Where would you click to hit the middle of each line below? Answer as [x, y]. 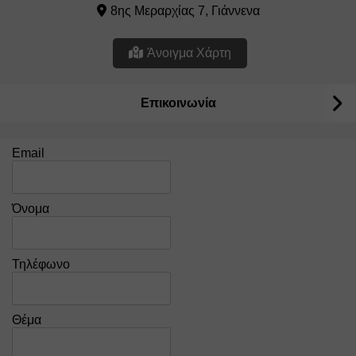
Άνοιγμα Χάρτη [189, 53]
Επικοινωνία [178, 103]
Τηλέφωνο [41, 264]
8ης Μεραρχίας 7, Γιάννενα [185, 11]
